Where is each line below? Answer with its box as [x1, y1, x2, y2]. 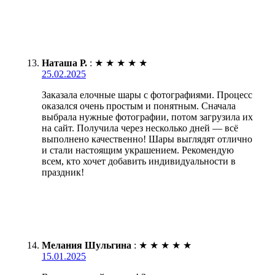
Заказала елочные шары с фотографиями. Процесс [42, 89, 252, 100]
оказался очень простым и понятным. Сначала [42, 100, 236, 111]
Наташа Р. [42, 57, 87, 68]
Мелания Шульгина [42, 239, 131, 250]
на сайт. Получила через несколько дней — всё [42, 122, 238, 133]
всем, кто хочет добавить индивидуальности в [42, 155, 236, 166]
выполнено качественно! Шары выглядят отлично [42, 133, 252, 144]
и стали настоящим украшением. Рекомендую [42, 144, 234, 155]
